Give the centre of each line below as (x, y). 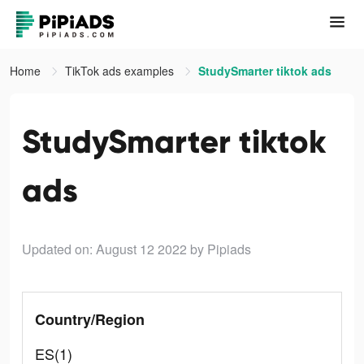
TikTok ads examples (121, 71)
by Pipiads (221, 249)
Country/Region (90, 319)
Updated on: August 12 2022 (104, 249)
